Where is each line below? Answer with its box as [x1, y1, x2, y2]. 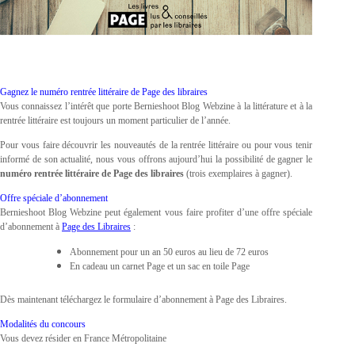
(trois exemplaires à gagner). [186, 167, 292, 179]
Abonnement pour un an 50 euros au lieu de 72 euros [70, 246, 269, 258]
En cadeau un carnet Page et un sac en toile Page [70, 260, 250, 272]
